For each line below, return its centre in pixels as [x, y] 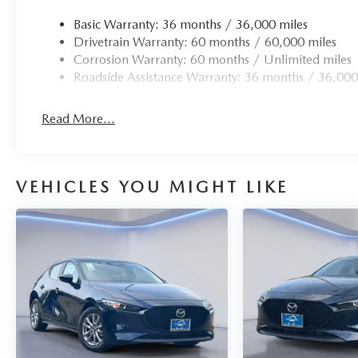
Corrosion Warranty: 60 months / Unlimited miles [213, 59]
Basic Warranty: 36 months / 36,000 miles [191, 24]
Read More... [79, 118]
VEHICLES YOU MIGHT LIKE [152, 187]
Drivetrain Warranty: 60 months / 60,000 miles [205, 42]
